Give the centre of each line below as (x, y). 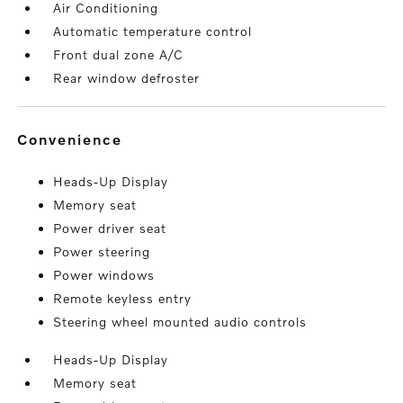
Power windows (104, 275)
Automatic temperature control (153, 31)
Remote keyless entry (123, 298)
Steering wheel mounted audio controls (180, 322)
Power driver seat (110, 228)
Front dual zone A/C (119, 54)
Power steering (102, 251)
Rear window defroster (127, 78)
